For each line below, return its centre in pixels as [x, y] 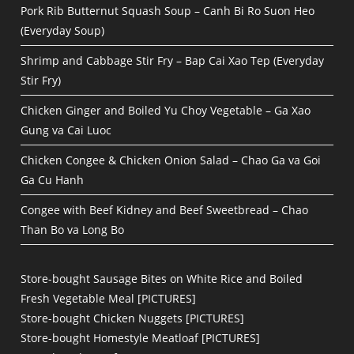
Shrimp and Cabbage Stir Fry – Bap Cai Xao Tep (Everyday [173, 61]
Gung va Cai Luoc [66, 130]
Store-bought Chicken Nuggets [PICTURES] [133, 318]
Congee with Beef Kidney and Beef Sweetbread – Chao [165, 210]
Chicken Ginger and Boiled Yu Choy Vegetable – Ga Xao [166, 111]
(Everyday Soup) [63, 31]
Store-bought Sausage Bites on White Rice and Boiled [162, 279]
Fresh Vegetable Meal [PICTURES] [109, 299]
